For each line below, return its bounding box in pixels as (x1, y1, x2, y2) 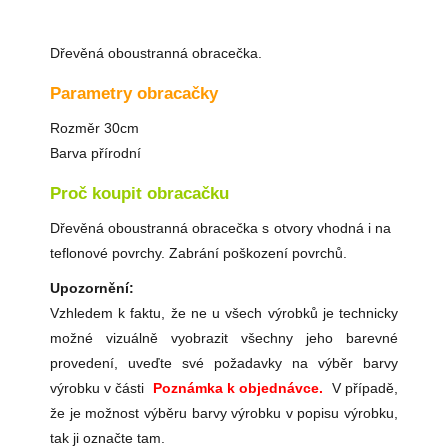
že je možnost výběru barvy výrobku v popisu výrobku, (50, 405, 398, 422)
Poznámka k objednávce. (152, 380, 323, 397)
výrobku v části (50, 380, 153, 397)
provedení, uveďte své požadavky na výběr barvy (50, 355, 398, 372)
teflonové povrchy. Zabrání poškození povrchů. (50, 245, 347, 262)
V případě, (327, 380, 398, 397)
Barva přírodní (50, 145, 141, 162)
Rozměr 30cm (50, 120, 139, 137)
